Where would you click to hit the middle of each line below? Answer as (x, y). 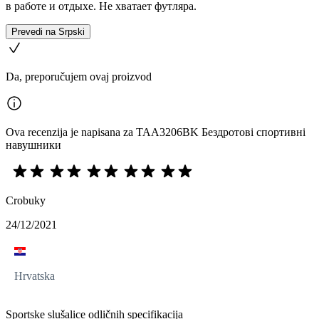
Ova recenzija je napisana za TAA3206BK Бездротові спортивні (156, 132)
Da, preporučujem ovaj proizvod (79, 77)
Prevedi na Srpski (48, 32)
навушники (33, 145)
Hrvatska (35, 276)
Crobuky (26, 200)
